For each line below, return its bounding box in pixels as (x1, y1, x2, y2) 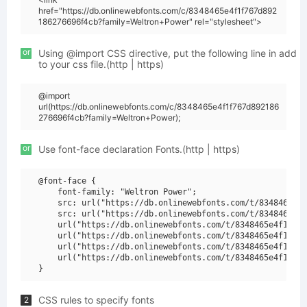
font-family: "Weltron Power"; (38, 187, 197, 197)
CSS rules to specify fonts (38, 294, 154, 306)
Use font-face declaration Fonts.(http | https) (38, 143, 240, 155)
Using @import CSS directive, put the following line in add (38, 47, 297, 59)
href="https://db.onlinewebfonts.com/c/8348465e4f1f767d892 (38, 5, 277, 16)
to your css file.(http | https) (38, 58, 164, 70)
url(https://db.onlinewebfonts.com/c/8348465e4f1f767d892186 (38, 101, 279, 112)
